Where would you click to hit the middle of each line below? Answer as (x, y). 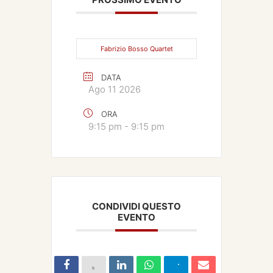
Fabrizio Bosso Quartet (136, 49)
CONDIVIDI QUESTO (136, 207)
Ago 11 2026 (115, 90)
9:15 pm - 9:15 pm (126, 127)
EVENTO (136, 218)
